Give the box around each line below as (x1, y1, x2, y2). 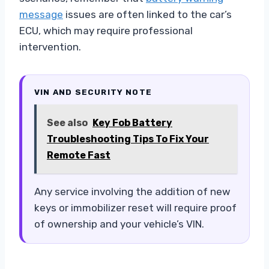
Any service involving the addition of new (34, 185, 231, 198)
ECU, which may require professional (19, 24, 193, 37)
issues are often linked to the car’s (63, 8, 232, 20)
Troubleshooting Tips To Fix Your (47, 133, 209, 145)
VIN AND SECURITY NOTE (34, 87, 153, 97)
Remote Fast (47, 149, 110, 161)
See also (47, 116, 88, 128)
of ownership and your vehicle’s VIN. (34, 217, 204, 230)
